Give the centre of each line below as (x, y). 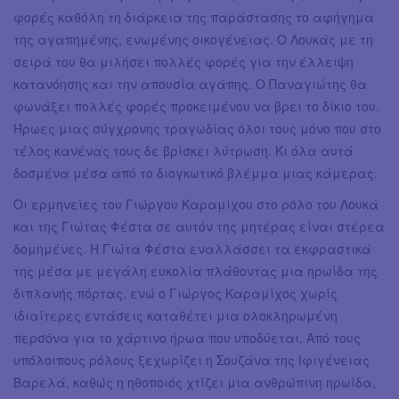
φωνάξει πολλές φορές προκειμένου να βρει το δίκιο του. (196, 106)
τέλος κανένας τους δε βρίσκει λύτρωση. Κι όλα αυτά (183, 150)
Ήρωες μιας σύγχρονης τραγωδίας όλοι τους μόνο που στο (197, 128)
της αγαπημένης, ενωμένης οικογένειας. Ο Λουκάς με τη (193, 39)
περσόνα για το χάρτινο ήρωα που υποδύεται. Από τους (187, 337)
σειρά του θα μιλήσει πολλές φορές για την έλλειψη (183, 61)
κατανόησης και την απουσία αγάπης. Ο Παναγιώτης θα (190, 83)
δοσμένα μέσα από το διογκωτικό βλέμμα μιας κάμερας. (195, 172)
